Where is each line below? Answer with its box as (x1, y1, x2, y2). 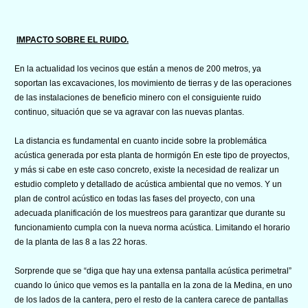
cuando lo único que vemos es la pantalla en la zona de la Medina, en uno (14, 280, 292, 290)
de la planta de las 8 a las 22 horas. (14, 236, 147, 247)
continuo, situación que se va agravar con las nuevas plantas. (14, 107, 244, 117)
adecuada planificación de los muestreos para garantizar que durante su (14, 208, 285, 218)
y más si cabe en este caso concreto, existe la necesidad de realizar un (14, 164, 279, 175)
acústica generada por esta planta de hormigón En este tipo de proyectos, (14, 150, 289, 160)
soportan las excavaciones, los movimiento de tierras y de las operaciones (14, 78, 291, 88)
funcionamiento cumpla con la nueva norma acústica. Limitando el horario (14, 222, 290, 232)
